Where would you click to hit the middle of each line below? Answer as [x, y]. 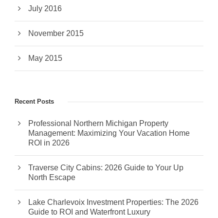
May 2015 [45, 58]
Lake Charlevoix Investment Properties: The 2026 [113, 202]
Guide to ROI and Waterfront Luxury [89, 212]
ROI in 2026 [49, 143]
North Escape [52, 178]
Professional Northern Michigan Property [98, 124]
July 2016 [45, 9]
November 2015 [56, 34]
